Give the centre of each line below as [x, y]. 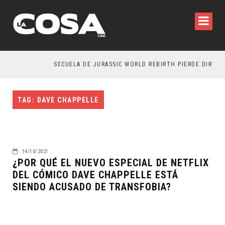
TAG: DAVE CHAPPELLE [58, 100]
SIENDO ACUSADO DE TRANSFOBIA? [92, 187]
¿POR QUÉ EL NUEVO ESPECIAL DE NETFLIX [111, 163]
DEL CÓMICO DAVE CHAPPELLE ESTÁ [95, 175]
